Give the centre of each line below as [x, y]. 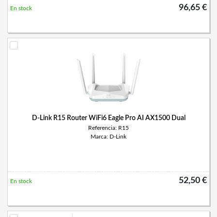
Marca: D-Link [108, 137]
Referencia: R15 [108, 128]
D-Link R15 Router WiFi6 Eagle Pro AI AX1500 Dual [108, 118]
